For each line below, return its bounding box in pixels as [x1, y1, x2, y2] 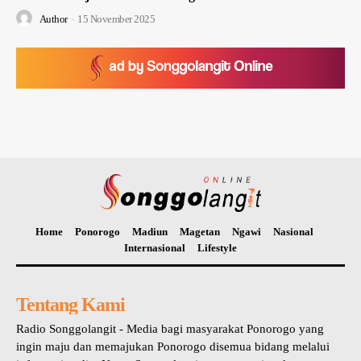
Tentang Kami [16, 293, 125, 315]
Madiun [132, 225, 168, 238]
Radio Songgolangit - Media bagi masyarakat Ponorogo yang [16, 322, 324, 335]
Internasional [124, 241, 185, 254]
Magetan [180, 225, 220, 238]
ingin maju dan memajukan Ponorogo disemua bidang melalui [16, 339, 330, 353]
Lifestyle [197, 241, 237, 254]
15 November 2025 [77, 13, 155, 26]
